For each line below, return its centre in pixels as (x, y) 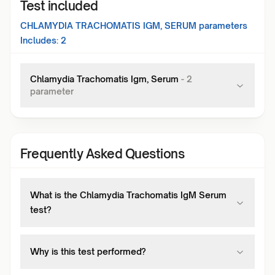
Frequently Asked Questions (102, 154)
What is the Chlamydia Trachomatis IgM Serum (128, 195)
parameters (222, 25)
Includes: (39, 40)
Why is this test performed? (88, 251)
